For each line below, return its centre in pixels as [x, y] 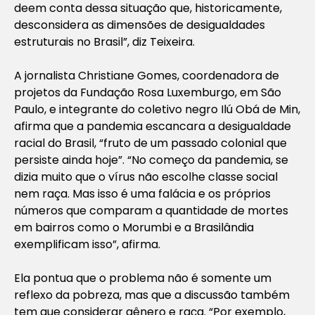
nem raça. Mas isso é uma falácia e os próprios [142, 193]
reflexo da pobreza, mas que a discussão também [152, 295]
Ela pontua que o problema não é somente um [143, 278]
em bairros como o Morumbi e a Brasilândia [134, 227]
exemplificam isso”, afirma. [87, 244]
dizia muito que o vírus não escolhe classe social [146, 176]
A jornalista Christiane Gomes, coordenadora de [147, 75]
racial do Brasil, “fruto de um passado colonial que [150, 143]
